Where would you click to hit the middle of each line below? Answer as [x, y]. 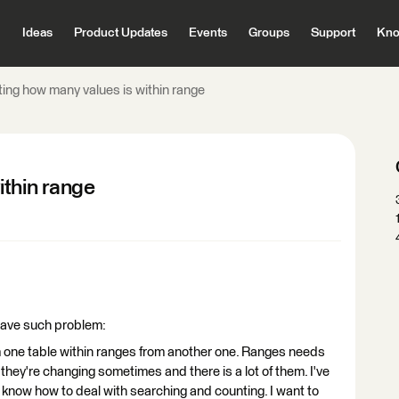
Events [208, 33]
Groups [269, 33]
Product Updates [120, 33]
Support [333, 33]
